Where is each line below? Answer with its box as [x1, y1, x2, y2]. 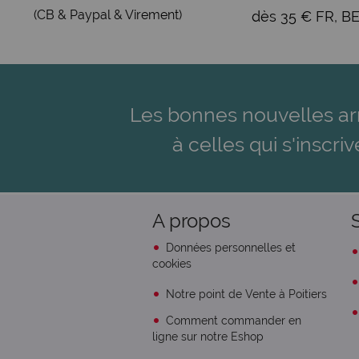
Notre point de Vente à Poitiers [162, 288, 327, 301]
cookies [151, 257, 192, 270]
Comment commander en [162, 314, 301, 327]
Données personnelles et [162, 241, 296, 254]
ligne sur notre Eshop [151, 330, 264, 343]
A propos [151, 209, 231, 232]
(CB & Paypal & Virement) [33, 7, 182, 22]
